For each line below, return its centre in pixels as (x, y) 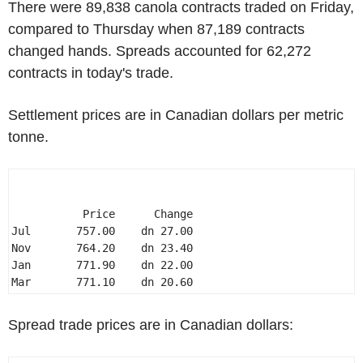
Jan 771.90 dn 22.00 (105, 265)
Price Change (105, 214)
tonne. (28, 137)
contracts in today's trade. (91, 73)
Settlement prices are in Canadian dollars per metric (176, 115)
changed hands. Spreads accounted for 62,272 (160, 51)
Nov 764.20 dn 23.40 (105, 248)
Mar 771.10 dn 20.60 (105, 282)
